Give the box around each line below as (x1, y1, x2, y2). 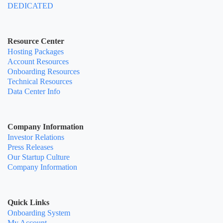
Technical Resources (7, 77, 72, 86)
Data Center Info (7, 87, 60, 96)
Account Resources (7, 57, 69, 66)
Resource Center (7, 36, 64, 45)
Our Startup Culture (7, 152, 70, 161)
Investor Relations (7, 132, 64, 141)
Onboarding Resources (7, 67, 80, 76)
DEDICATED (7, 1, 53, 10)
